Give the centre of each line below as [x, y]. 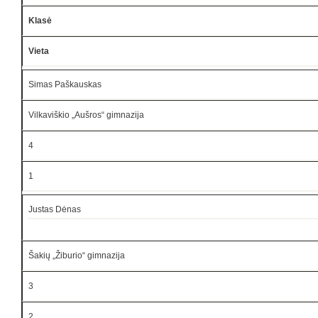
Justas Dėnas [55, 209]
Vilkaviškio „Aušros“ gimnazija [86, 115]
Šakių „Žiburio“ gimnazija [77, 255]
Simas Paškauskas [65, 84]
